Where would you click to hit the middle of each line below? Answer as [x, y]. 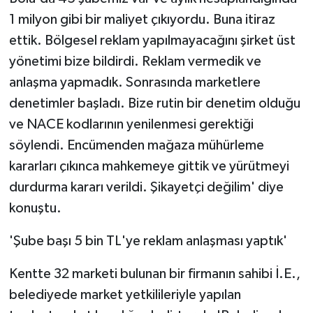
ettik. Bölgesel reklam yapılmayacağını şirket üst [152, 40]
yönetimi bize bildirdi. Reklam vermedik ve [135, 61]
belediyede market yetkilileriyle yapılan [125, 294]
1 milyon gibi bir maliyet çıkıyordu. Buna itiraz [142, 19]
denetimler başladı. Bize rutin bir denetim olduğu [154, 103]
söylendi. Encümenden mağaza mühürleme [136, 145]
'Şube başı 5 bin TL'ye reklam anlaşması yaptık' [148, 241]
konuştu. [35, 208]
